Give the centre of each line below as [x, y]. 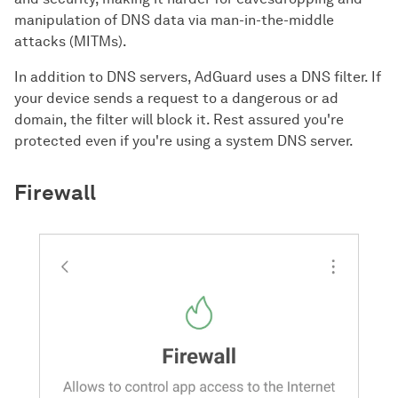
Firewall [55, 193]
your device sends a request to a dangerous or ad [176, 99]
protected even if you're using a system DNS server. [184, 141]
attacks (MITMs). [71, 42]
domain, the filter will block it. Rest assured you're [179, 120]
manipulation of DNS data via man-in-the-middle [174, 20]
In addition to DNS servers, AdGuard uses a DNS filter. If [198, 77]
